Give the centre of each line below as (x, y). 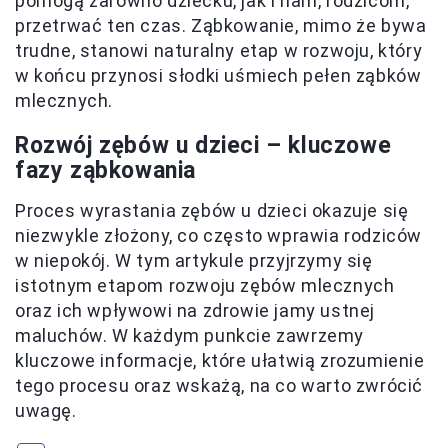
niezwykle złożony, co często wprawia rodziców (219, 236)
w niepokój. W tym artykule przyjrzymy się (194, 261)
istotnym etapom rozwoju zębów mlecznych (205, 286)
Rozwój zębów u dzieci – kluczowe (203, 146)
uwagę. (46, 411)
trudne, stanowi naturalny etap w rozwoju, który (219, 51)
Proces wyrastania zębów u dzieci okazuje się (212, 211)
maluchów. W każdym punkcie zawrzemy (190, 336)
